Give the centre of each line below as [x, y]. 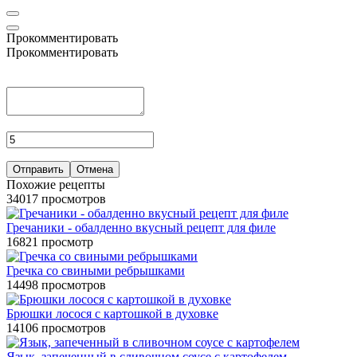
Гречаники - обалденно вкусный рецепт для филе [141, 228]
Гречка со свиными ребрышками [96, 271]
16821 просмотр [50, 242]
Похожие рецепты [56, 185]
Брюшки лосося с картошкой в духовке [112, 314]
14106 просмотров [56, 328]
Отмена [95, 170]
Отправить [38, 170]
